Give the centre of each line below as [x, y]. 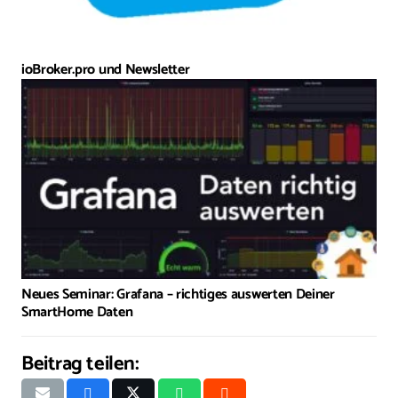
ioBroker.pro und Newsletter [106, 69]
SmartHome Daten [77, 312]
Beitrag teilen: [80, 363]
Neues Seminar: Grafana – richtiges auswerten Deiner [178, 295]
